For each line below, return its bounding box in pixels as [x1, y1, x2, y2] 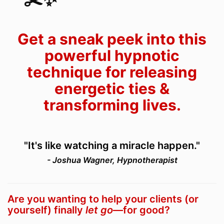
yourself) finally [7, 204, 85, 216]
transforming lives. [43, 96, 181, 114]
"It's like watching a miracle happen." [24, 139, 200, 152]
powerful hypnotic [44, 46, 179, 65]
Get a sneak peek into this [17, 30, 206, 48]
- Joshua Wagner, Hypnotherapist [46, 155, 177, 165]
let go [85, 204, 113, 216]
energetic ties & [54, 79, 169, 98]
